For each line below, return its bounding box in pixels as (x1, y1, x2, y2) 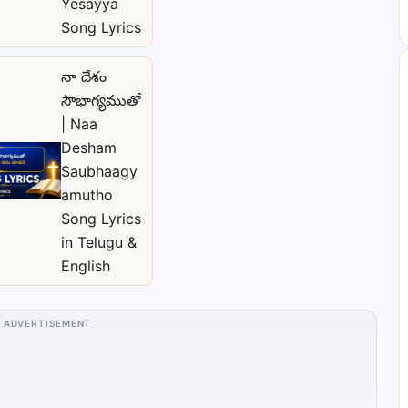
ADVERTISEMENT (3, 317, 92, 329)
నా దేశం (61, 66, 107, 86)
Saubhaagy (61, 161, 138, 180)
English (61, 256, 110, 275)
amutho (61, 185, 113, 204)
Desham (61, 138, 117, 157)
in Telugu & (61, 232, 137, 251)
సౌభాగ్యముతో (61, 90, 141, 109)
